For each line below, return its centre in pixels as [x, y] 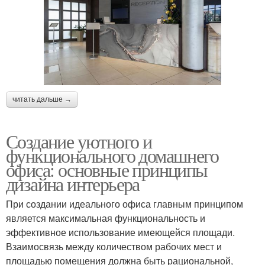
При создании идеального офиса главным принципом [125, 203]
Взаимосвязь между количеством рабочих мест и [114, 246]
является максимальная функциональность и [106, 218]
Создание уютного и [79, 141]
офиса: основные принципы [107, 169]
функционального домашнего [112, 155]
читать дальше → [42, 99]
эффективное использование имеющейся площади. [120, 232]
